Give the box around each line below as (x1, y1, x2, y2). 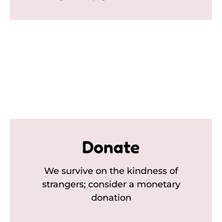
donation (91, 192, 131, 204)
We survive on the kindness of (44, 166, 178, 177)
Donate (82, 136, 140, 158)
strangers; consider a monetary (42, 179, 180, 190)
